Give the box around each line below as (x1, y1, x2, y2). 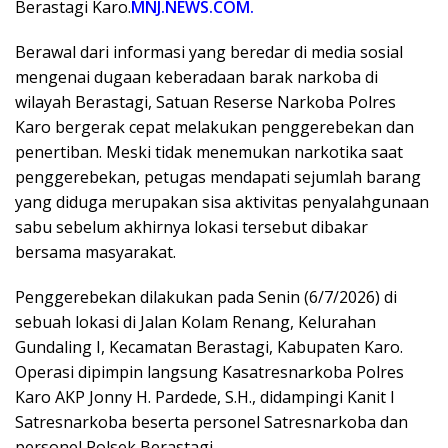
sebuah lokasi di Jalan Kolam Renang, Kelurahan (15, 310, 376, 333)
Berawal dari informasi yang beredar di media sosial (15, 40, 403, 63)
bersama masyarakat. (15, 240, 176, 263)
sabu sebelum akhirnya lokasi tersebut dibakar (15, 215, 368, 238)
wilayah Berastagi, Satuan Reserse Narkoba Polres (15, 90, 396, 113)
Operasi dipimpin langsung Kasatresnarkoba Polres (15, 360, 404, 383)
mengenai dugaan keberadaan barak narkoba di (15, 65, 378, 88)
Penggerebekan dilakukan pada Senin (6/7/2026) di (15, 285, 397, 308)
